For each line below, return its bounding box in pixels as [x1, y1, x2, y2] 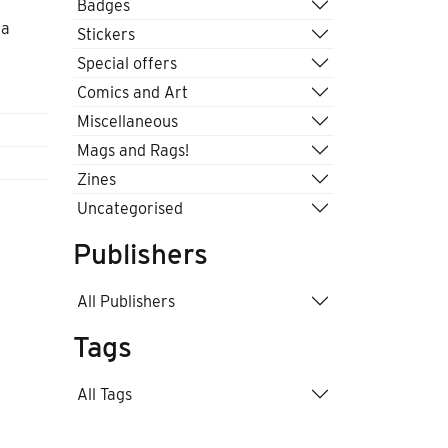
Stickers [77, 24, 135, 44]
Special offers [77, 53, 177, 73]
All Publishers [77, 291, 175, 311]
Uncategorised [77, 198, 183, 218]
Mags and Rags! [77, 140, 189, 160]
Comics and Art [77, 82, 188, 102]
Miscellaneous [77, 111, 178, 131]
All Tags [77, 384, 132, 404]
